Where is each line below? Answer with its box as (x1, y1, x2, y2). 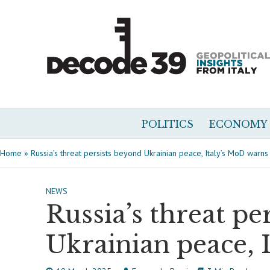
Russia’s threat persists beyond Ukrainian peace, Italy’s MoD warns (31, 148, 268, 159)
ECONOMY (209, 118, 268, 130)
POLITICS (142, 118, 193, 130)
